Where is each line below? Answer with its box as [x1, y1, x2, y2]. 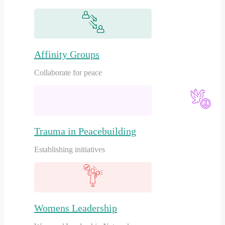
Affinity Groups [34, 48, 99, 60]
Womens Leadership [34, 202, 117, 213]
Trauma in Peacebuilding [34, 125, 136, 137]
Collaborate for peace [34, 68, 102, 77]
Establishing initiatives [34, 145, 105, 154]
